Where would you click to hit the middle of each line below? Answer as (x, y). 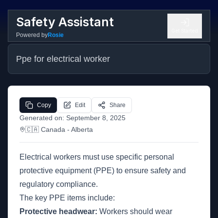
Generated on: (43, 118)
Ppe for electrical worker (63, 59)
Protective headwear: (58, 211)
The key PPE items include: (67, 198)
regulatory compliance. (59, 184)
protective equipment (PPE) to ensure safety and (103, 171)
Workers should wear (135, 211)
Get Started (185, 30)
